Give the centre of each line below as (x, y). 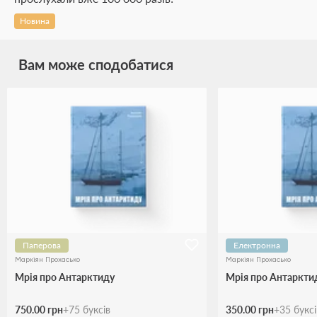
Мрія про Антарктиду (65, 277)
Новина (35, 21)
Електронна (257, 246)
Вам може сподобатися (96, 65)
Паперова (42, 246)
